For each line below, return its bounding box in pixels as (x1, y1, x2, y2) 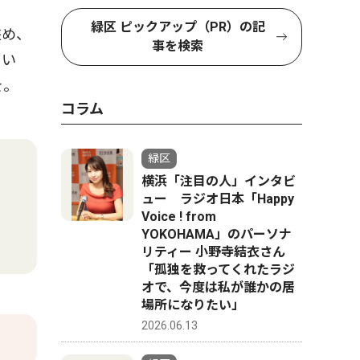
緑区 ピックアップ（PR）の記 (90, 19, 265, 35)
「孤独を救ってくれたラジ (141, 262, 295, 277)
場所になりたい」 (141, 297, 244, 313)
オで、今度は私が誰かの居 (141, 280, 295, 295)
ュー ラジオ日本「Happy (141, 191, 294, 207)
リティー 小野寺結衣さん (141, 244, 298, 260)
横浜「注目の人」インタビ (141, 174, 296, 189)
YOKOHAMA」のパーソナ (141, 227, 292, 242)
